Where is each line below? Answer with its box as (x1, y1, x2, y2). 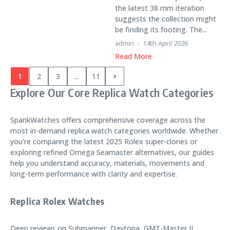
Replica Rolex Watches (10, 195, 105, 207)
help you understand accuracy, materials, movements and (10, 158, 204, 168)
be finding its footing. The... (115, 25, 207, 34)
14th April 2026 (143, 39, 188, 48)
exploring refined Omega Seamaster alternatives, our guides (10, 147, 214, 157)
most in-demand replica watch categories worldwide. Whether (10, 126, 218, 136)
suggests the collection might (115, 14, 216, 24)
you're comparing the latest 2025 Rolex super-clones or (10, 137, 197, 146)
